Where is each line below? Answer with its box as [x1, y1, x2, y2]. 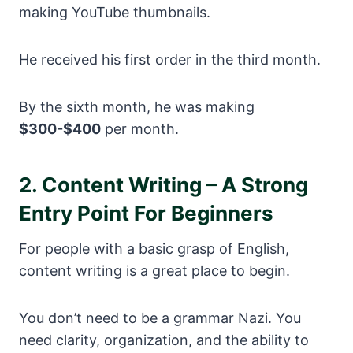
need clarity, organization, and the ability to [19, 332, 309, 349]
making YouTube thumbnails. [19, 4, 210, 21]
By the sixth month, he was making [19, 98, 255, 116]
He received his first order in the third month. [19, 51, 321, 69]
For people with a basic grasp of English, [19, 240, 289, 258]
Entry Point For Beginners [19, 201, 273, 226]
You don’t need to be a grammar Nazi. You [19, 310, 301, 327]
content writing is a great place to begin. [19, 262, 290, 280]
